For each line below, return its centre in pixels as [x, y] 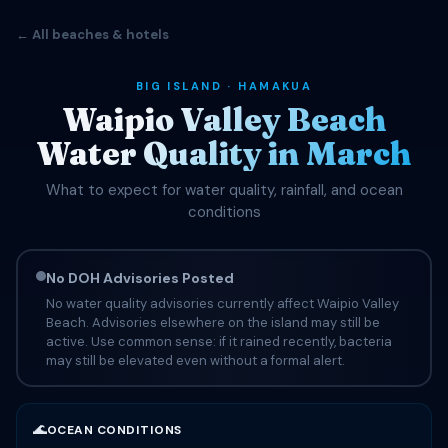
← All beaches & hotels [92, 34]
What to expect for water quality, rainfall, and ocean [224, 190]
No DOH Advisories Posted [139, 277]
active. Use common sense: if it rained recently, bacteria [218, 341]
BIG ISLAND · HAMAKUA [224, 86]
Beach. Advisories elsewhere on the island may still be [212, 322]
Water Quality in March [224, 153]
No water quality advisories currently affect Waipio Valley [222, 303]
